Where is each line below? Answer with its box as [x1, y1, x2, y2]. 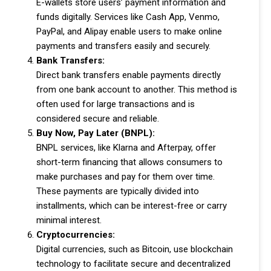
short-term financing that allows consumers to [36, 157, 223, 168]
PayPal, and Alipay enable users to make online [36, 26, 222, 38]
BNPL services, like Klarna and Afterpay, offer [36, 142, 216, 154]
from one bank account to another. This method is [36, 84, 237, 96]
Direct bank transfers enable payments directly [36, 70, 221, 81]
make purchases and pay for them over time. [36, 171, 215, 183]
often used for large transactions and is [36, 99, 195, 110]
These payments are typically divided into [36, 186, 199, 197]
